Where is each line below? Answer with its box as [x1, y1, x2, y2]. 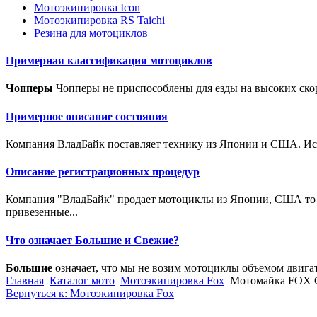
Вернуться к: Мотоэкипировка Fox [6, 287, 174, 299]
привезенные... [6, 206, 78, 219]
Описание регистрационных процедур [6, 166, 200, 178]
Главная [6, 274, 44, 287]
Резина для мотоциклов [34, 26, 148, 39]
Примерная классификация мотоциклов [6, 54, 212, 67]
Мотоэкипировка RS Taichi [34, 13, 165, 26]
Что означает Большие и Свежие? [6, 234, 179, 246]
